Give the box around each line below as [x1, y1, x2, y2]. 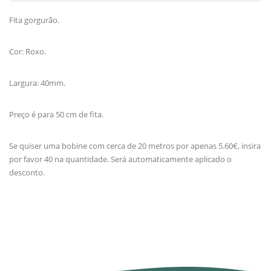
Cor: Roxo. [9, 45, 46, 57]
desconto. [9, 166, 45, 178]
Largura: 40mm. [9, 77, 65, 88]
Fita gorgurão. [9, 14, 61, 25]
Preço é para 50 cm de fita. [9, 108, 103, 120]
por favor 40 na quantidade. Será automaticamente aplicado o [9, 153, 232, 165]
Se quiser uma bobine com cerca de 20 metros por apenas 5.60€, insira [9, 140, 261, 151]
